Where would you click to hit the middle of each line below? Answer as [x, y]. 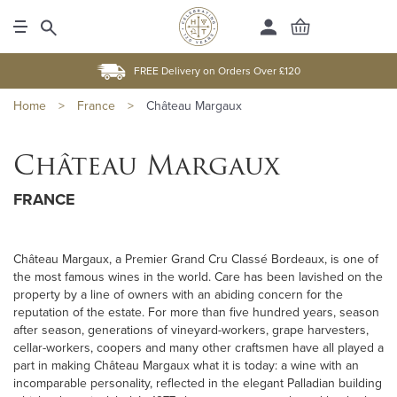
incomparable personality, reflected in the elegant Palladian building [198, 383]
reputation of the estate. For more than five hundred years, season [196, 312]
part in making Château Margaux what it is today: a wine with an [186, 366]
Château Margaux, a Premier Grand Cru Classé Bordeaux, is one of [196, 259]
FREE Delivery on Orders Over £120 [217, 71]
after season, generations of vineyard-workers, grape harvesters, [191, 330]
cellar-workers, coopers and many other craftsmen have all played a [198, 348]
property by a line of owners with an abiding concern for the [178, 295]
